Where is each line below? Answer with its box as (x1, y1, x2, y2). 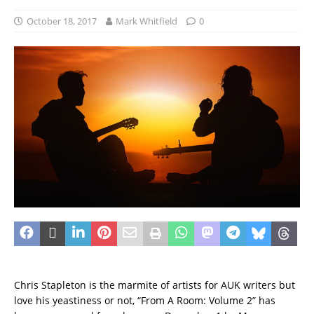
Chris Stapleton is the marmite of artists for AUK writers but (14, 278, 295, 292)
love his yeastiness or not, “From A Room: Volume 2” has (14, 293, 275, 307)
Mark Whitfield (116, 15, 177, 28)
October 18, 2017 (27, 15, 97, 28)
